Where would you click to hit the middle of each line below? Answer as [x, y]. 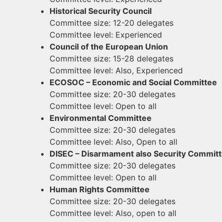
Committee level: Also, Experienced [116, 70]
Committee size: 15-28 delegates [111, 58]
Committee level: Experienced [106, 35]
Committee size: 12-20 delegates [111, 23]
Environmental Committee [101, 118]
